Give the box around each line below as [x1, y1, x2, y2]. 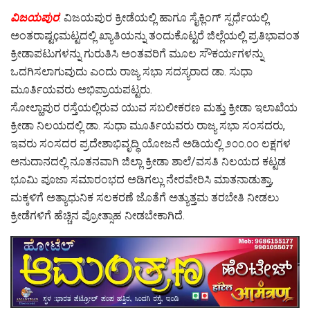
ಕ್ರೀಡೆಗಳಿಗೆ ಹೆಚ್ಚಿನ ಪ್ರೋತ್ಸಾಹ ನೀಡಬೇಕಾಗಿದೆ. [10, 208, 185, 222]
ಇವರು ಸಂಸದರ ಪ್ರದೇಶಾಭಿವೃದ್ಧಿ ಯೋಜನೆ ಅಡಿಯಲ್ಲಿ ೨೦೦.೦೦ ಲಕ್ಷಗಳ [10, 136, 291, 150]
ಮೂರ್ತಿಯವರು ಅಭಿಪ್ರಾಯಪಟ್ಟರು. [10, 82, 152, 96]
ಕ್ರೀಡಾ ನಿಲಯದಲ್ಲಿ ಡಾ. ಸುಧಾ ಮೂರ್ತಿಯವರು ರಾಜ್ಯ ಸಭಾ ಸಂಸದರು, [10, 118, 285, 132]
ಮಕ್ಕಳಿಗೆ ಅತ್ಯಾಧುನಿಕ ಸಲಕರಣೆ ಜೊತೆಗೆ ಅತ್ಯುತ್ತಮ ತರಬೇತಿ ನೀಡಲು [10, 190, 279, 204]
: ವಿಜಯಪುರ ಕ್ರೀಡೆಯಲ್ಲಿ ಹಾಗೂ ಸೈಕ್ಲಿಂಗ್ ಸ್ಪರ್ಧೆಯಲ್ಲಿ [59, 10, 268, 24]
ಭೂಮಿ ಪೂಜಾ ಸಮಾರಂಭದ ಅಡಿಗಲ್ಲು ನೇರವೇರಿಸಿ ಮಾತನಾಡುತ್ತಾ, [10, 172, 273, 186]
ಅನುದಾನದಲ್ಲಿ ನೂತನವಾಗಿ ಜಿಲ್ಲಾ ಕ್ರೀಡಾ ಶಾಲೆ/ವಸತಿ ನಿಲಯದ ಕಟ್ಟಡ [10, 154, 286, 168]
